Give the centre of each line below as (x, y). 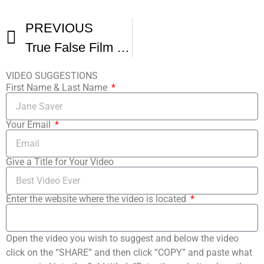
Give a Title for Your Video (60, 162)
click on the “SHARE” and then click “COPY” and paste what (129, 253)
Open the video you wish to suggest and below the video (122, 239)
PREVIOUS (59, 28)
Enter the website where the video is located (97, 199)
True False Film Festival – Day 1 (123, 48)
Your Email (29, 125)
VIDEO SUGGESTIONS (52, 76)
